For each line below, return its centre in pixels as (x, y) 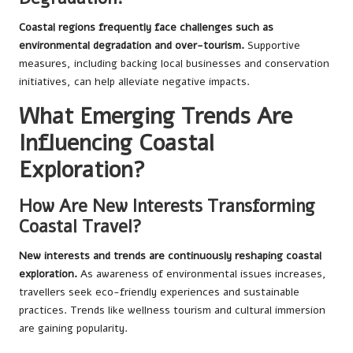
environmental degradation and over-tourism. (132, 45)
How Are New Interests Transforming (167, 206)
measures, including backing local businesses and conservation (174, 63)
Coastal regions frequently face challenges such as (146, 27)
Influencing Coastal (117, 143)
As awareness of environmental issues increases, (202, 274)
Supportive (272, 45)
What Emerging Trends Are (156, 116)
